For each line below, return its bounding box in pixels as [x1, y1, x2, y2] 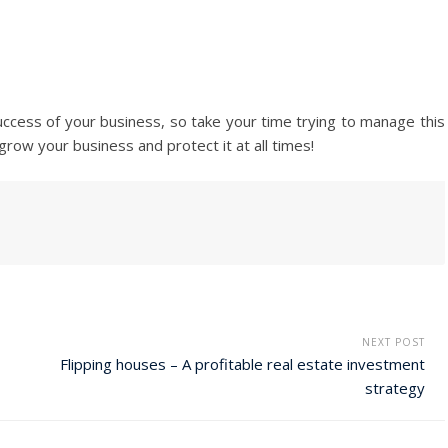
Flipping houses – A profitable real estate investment [59, 354, 425, 375]
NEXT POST [361, 335, 425, 350]
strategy [364, 378, 425, 399]
